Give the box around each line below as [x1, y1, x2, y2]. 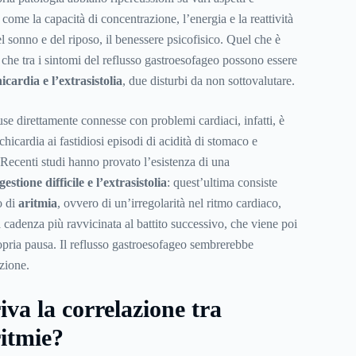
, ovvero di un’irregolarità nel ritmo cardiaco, [56, 196, 281, 211]
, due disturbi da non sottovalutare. [122, 74, 295, 88]
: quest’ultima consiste [166, 176, 277, 190]
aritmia [17, 196, 57, 211]
